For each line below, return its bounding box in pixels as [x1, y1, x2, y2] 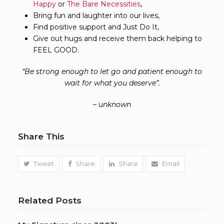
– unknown [93, 99, 131, 109]
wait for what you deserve [64, 78, 156, 87]
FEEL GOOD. [33, 45, 79, 54]
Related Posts [18, 194, 81, 205]
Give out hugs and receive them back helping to [33, 33, 202, 43]
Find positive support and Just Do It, [33, 22, 159, 31]
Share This [18, 130, 64, 141]
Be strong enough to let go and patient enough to [24, 66, 202, 76]
